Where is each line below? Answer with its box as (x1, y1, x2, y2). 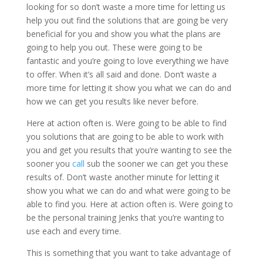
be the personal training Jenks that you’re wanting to (26, 212, 224, 223)
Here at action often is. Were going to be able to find (26, 117, 227, 129)
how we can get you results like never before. (26, 96, 198, 107)
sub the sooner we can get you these (84, 158, 228, 169)
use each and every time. (26, 225, 121, 237)
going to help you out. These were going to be (26, 42, 203, 53)
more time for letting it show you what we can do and (26, 82, 231, 93)
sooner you (26, 158, 72, 169)
